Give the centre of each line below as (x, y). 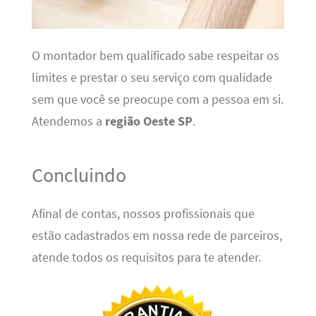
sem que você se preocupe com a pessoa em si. (157, 99)
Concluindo (79, 175)
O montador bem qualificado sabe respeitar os (155, 55)
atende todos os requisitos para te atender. (146, 257)
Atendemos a (68, 121)
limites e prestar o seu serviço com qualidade (152, 77)
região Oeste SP (148, 121)
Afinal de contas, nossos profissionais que (143, 213)
